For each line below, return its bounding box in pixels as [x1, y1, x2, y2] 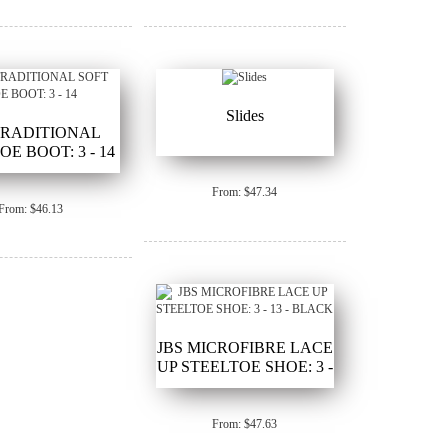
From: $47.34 [212, 185, 278, 200]
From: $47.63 [212, 417, 278, 432]
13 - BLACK [202, 377, 288, 395]
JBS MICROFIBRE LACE [156, 339, 333, 357]
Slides [225, 107, 264, 125]
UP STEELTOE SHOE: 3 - [156, 358, 333, 376]
